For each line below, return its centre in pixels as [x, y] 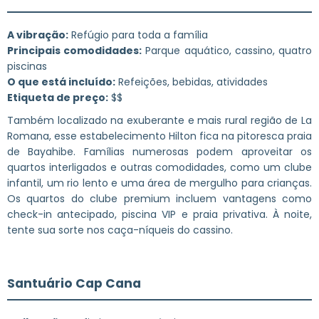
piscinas [27, 66]
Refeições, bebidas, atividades [192, 82]
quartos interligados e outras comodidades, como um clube [159, 167]
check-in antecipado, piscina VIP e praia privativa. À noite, [159, 214]
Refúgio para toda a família [138, 35]
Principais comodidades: [75, 50]
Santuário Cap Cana [74, 283]
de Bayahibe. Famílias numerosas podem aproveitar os [159, 151]
